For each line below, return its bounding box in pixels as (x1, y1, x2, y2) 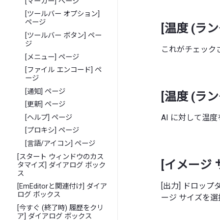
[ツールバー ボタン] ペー (25, 31, 102, 40)
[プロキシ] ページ (25, 126, 80, 135)
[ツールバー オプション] (25, 10, 100, 19)
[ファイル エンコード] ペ (25, 66, 102, 75)
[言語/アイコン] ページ (25, 139, 96, 148)
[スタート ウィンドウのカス (17, 152, 104, 161)
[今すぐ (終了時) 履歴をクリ (17, 203, 104, 212)
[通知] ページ (25, 87, 66, 96)
